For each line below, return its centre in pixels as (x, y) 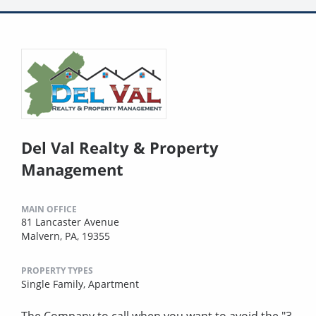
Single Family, (55, 284)
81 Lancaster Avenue (70, 222)
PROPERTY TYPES (57, 271)
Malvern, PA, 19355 (66, 236)
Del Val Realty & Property (120, 148)
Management (72, 170)
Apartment (114, 284)
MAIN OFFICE (49, 209)
